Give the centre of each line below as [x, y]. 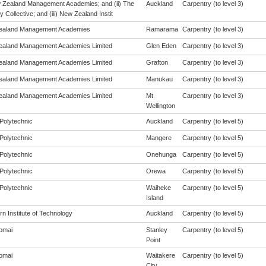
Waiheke [158, 188]
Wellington [160, 106]
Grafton [157, 62]
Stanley [156, 230]
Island [154, 198]
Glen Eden [161, 46]
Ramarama [162, 29]
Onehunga [161, 154]
